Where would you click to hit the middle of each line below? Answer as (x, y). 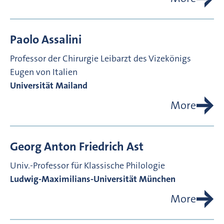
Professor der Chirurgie (54, 59)
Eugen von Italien (44, 72)
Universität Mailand (49, 86)
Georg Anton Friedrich (67, 147)
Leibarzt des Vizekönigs (146, 59)
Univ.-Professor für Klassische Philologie (87, 166)
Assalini (61, 40)
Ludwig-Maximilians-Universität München (93, 179)
